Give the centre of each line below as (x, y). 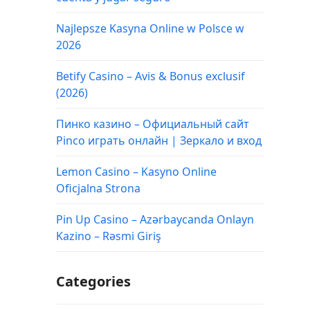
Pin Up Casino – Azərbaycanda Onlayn (155, 219)
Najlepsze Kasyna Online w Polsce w (150, 28)
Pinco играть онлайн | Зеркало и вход (158, 140)
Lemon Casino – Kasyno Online (136, 171)
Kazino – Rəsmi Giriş (108, 236)
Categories (93, 281)
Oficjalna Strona (98, 188)
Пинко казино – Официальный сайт (152, 124)
